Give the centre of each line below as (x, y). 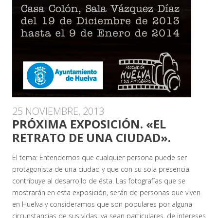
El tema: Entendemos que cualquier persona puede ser (100, 157)
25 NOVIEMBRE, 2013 (58, 111)
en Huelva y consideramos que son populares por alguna (102, 204)
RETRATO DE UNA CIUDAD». (91, 137)
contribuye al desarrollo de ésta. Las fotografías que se (99, 181)
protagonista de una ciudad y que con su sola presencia (101, 169)
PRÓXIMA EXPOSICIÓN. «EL (89, 124)
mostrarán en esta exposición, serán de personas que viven (106, 192)
